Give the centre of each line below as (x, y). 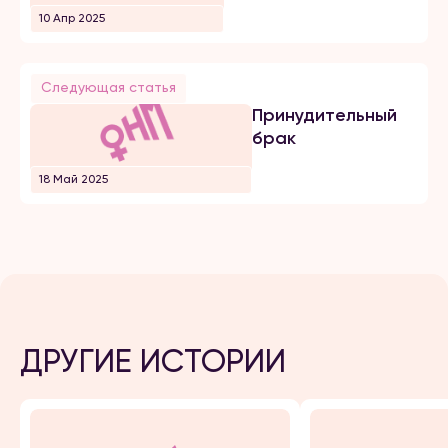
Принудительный (325, 115)
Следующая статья (108, 87)
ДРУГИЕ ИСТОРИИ (153, 361)
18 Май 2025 (73, 179)
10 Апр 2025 (72, 18)
